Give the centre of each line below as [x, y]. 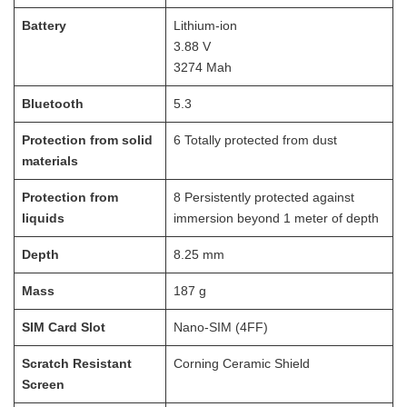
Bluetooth [53, 104]
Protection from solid [87, 140]
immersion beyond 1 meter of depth [276, 218]
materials [50, 161]
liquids [43, 218]
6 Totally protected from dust [255, 140]
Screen [43, 384]
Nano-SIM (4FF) [221, 327]
